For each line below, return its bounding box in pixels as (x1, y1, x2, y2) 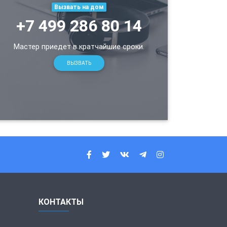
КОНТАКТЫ (39, 197, 84, 207)
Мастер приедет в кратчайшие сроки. (14, 42, 144, 51)
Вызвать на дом (54, 3, 104, 11)
